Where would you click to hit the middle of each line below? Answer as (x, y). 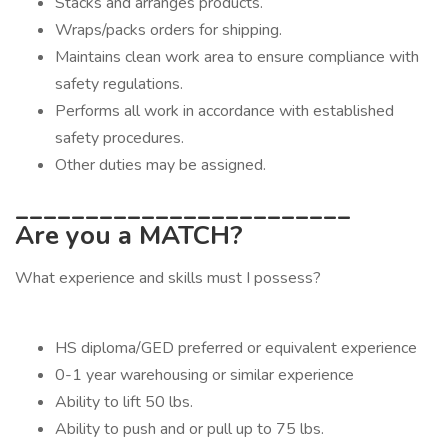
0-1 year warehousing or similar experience (204, 375)
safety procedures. (119, 138)
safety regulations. (119, 84)
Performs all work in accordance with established (224, 111)
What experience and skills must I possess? (168, 278)
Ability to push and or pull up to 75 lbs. (189, 429)
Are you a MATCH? (129, 235)
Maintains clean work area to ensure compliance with (237, 57)
